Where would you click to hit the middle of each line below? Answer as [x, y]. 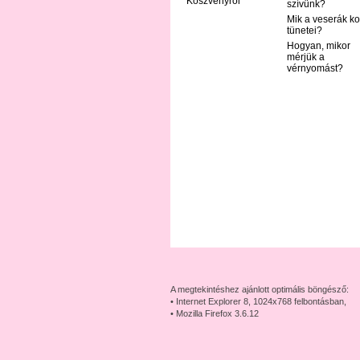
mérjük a [306, 57]
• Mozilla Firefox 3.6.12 [215, 313]
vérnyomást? [315, 69]
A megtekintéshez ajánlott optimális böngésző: [260, 289]
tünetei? [305, 31]
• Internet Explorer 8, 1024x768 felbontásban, [258, 301]
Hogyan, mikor [319, 46]
